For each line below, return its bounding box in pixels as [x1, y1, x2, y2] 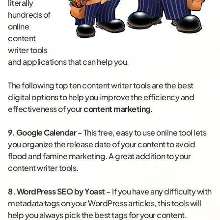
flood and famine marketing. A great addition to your [8, 151, 191, 162]
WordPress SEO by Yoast [16, 186, 105, 197]
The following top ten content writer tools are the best [8, 80, 193, 91]
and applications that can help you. [8, 56, 129, 67]
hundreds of [8, 9, 51, 20]
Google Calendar [16, 127, 76, 138]
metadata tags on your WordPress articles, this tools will [8, 198, 201, 209]
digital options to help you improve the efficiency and [8, 92, 194, 103]
